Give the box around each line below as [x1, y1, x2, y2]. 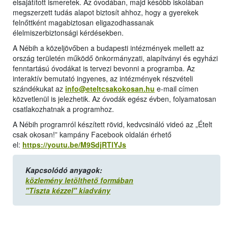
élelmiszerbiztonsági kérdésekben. [13, 27, 124, 38]
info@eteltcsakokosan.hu [65, 83, 155, 94]
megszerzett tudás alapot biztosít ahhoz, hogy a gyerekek [13, 7, 198, 18]
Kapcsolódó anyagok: [25, 165, 102, 176]
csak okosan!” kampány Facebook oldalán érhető [13, 129, 172, 140]
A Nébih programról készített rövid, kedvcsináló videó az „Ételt [13, 119, 212, 130]
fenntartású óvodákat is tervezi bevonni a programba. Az [13, 63, 195, 74]
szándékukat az [13, 83, 65, 94]
